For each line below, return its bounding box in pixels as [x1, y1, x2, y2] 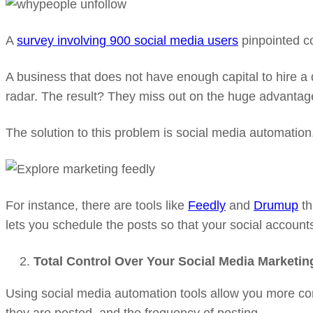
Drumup [254, 198, 298, 212]
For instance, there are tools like [6, 198, 188, 212]
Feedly [188, 198, 226, 212]
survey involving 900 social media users [17, 34, 238, 48]
